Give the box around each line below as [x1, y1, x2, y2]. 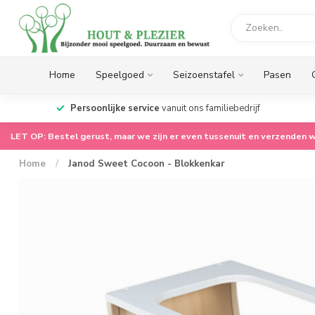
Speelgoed [96, 68, 144, 82]
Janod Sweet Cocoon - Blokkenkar [68, 157, 224, 170]
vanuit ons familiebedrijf [159, 102, 260, 115]
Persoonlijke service [70, 102, 160, 115]
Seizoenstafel [173, 68, 235, 82]
